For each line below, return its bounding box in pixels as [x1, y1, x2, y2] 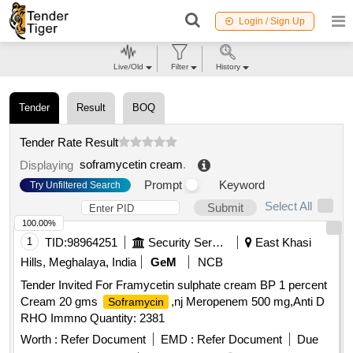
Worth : [20, 333, 58, 347]
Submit [207, 201, 243, 215]
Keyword [219, 178, 265, 192]
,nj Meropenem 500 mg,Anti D [171, 295, 325, 309]
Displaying [20, 158, 80, 172]
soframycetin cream [80, 158, 183, 172]
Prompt [144, 178, 182, 192]
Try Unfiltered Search [30, 179, 121, 191]
